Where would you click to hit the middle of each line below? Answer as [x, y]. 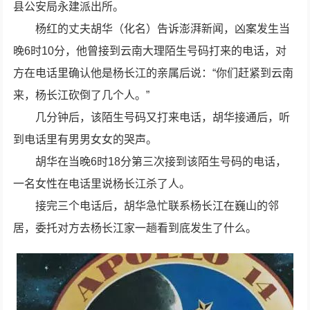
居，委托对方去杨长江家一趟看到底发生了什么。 [135, 228]
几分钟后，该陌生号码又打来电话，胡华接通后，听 [163, 117]
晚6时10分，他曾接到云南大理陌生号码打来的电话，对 [150, 51]
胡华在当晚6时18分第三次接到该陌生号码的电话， [161, 162]
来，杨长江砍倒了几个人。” [82, 95]
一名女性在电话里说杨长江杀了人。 [102, 184]
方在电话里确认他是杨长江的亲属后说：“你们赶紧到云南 [154, 73]
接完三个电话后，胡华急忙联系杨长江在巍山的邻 [157, 206]
